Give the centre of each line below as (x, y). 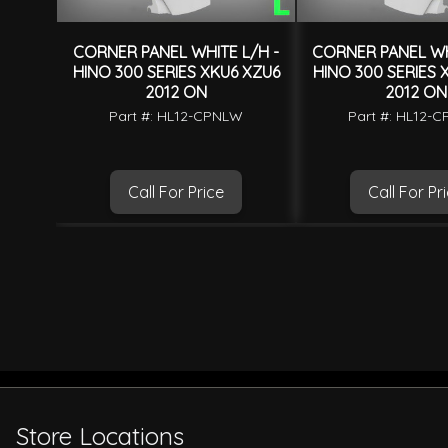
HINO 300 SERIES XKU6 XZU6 (176, 72)
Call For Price (176, 192)
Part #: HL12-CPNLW (176, 116)
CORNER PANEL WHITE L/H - (176, 52)
